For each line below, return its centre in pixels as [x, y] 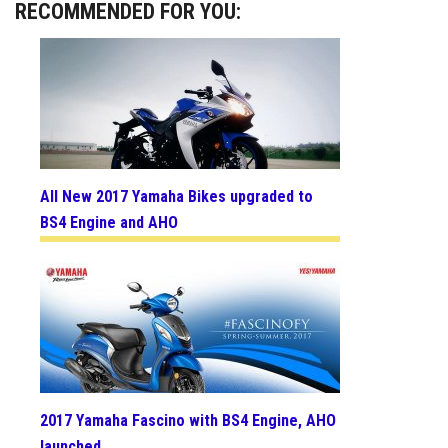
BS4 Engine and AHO [109, 222]
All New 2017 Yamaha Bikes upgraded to [176, 196]
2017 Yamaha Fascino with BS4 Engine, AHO [188, 421]
